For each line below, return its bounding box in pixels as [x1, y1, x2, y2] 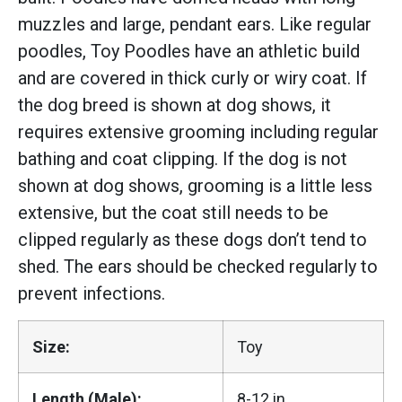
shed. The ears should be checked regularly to [18, 256, 378, 278]
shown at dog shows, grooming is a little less [18, 175, 372, 197]
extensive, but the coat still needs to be [18, 202, 328, 224]
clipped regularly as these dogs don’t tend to [18, 229, 367, 251]
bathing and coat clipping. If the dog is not [18, 148, 347, 170]
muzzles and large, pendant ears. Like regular [18, 13, 371, 36]
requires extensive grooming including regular [18, 121, 379, 144]
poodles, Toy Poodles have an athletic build [18, 40, 360, 63]
